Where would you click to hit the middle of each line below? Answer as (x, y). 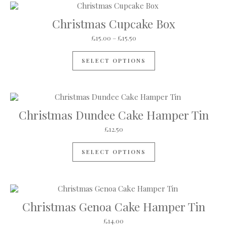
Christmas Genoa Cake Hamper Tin (113, 206)
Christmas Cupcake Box (113, 24)
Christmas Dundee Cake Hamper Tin (113, 115)
